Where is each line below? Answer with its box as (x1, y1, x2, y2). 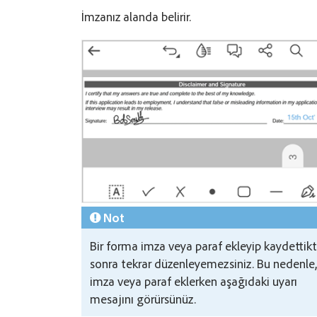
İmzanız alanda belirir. (81, 8, 192, 24)
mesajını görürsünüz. (90, 290, 197, 306)
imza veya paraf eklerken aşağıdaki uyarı (90, 272, 298, 289)
